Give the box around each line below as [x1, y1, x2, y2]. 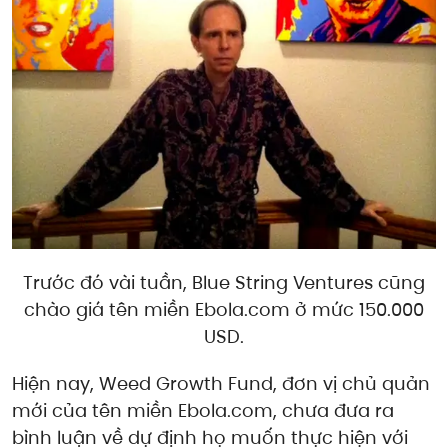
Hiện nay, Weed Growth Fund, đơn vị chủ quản [12, 370, 430, 396]
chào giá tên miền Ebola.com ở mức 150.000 [24, 296, 424, 322]
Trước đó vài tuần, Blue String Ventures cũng [23, 269, 425, 295]
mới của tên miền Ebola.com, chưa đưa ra [12, 397, 394, 423]
